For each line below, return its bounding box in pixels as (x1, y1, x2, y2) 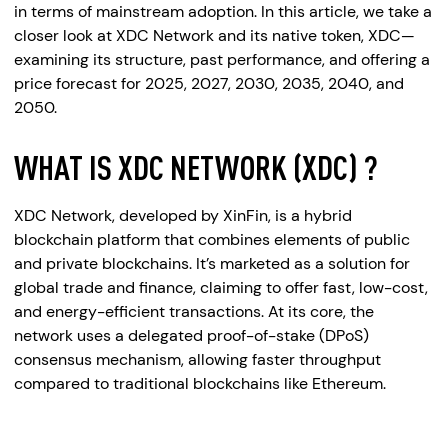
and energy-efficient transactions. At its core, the (14, 301, 374, 322)
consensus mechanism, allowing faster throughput (14, 349, 381, 370)
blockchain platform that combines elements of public (14, 229, 410, 250)
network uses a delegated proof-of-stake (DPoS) (14, 325, 369, 346)
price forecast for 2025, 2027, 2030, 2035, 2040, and (14, 73, 404, 94)
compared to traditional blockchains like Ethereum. (14, 373, 386, 394)
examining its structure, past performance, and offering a (14, 49, 430, 70)
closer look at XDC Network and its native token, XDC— (14, 25, 415, 46)
